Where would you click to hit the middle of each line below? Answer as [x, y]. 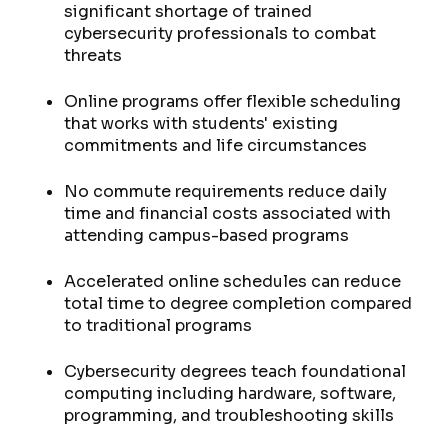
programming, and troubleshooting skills [229, 415]
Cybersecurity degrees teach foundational [235, 371]
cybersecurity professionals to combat [220, 33]
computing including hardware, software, [230, 393]
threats [93, 55]
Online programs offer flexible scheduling [232, 101]
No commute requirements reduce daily [225, 191]
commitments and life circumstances [215, 145]
